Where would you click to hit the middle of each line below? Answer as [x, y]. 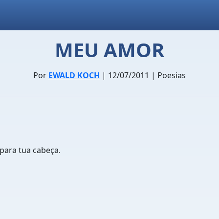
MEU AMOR [109, 50]
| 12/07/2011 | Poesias [143, 75]
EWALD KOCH [74, 75]
